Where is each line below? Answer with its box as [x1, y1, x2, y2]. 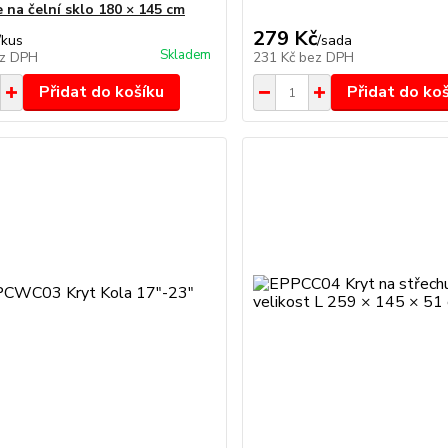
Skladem [160, 46, 212, 64]
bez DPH [299, 48, 355, 67]
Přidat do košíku [38, 81, 164, 103]
